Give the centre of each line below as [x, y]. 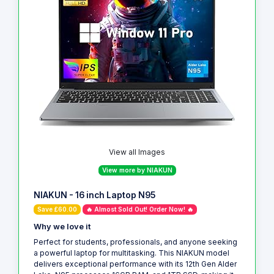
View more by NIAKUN [137, 170]
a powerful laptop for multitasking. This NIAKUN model [131, 253]
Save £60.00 [57, 209]
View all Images [137, 152]
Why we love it [62, 227]
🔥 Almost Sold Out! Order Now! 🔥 [140, 209]
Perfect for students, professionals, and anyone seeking [135, 242]
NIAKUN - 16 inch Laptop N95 [94, 195]
